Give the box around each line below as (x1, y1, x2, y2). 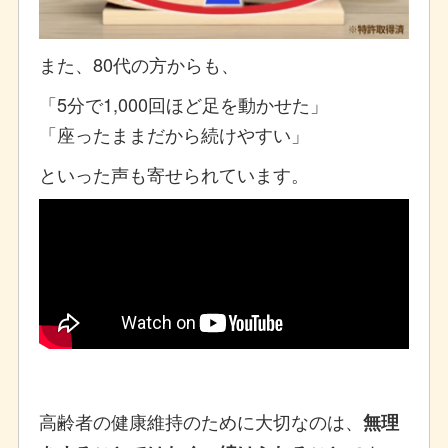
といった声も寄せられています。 (38, 161, 309, 188)
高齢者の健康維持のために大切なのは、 (38, 408, 363, 435)
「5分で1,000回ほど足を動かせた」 (38, 91, 328, 118)
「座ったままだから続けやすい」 (38, 121, 309, 148)
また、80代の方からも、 (38, 51, 239, 78)
